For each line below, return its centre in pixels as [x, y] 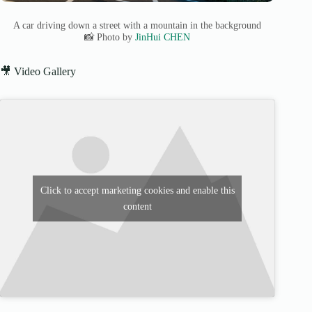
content [137, 206]
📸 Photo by [110, 37]
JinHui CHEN [163, 37]
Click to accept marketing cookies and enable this [137, 190]
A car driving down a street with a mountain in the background [138, 25]
